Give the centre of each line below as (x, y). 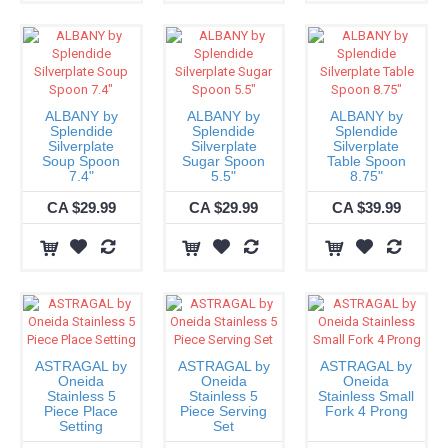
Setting (81, 426)
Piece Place (81, 411)
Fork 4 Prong (366, 411)
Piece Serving (224, 411)
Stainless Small (366, 396)
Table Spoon (366, 161)
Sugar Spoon (224, 161)
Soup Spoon (81, 161)
